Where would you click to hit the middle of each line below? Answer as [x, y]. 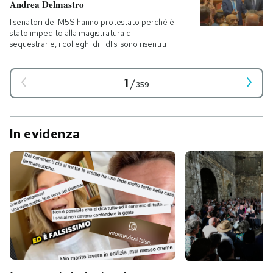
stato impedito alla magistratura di [71, 33]
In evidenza [45, 134]
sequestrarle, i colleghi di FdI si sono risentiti [88, 44]
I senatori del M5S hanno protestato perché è [92, 22]
